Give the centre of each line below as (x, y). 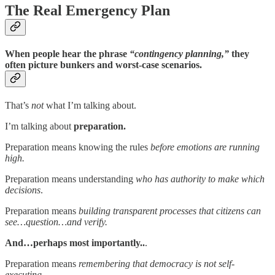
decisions (23, 190)
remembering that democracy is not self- (157, 264)
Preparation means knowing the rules (76, 147)
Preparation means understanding (70, 179)
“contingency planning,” (179, 53)
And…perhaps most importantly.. (75, 243)
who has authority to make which (200, 179)
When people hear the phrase (67, 53)
